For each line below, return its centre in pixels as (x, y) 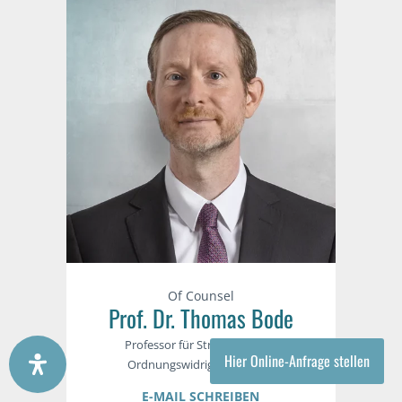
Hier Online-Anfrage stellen (297, 361)
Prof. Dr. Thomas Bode (201, 318)
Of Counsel (201, 295)
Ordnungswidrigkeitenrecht (201, 364)
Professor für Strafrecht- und (201, 344)
